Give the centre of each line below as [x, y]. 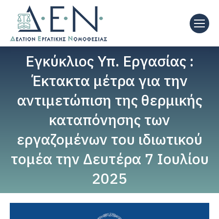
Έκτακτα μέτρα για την [109, 80]
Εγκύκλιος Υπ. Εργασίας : [109, 61]
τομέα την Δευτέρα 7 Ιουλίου [109, 159]
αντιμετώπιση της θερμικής [109, 100]
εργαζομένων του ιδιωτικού [109, 139]
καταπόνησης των [109, 120]
